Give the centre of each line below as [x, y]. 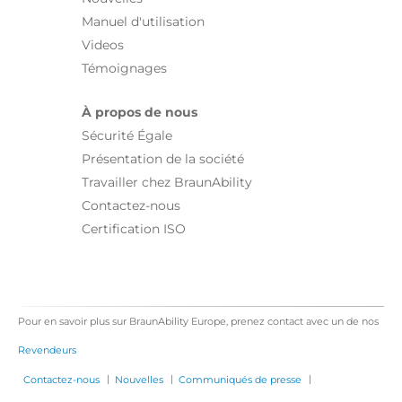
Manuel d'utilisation [143, 22]
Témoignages [124, 69]
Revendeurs [47, 350]
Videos [103, 45]
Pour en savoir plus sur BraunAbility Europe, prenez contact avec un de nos [198, 322]
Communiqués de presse [240, 380]
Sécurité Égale [127, 136]
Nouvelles [139, 380]
